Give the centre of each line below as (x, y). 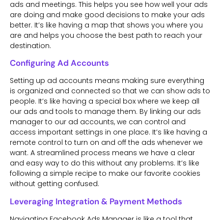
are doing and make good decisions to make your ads (107, 14)
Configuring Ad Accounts (59, 63)
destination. (30, 45)
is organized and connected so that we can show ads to (110, 91)
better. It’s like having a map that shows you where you (106, 25)
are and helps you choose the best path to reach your (106, 35)
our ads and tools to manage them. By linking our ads (105, 112)
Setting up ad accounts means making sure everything (107, 81)
